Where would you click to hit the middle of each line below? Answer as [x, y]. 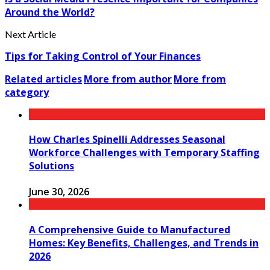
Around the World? [50, 12]
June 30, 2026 [59, 192]
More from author [128, 79]
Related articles [43, 79]
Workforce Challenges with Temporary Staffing [144, 153]
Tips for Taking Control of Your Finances [103, 56]
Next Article [30, 34]
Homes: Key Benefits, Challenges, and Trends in [144, 243]
